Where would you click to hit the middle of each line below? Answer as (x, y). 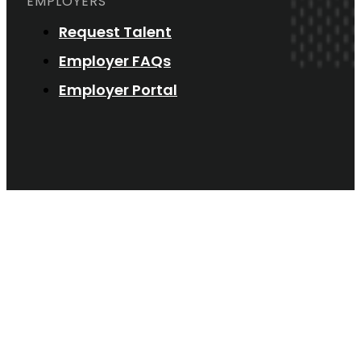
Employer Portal (118, 89)
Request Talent (115, 31)
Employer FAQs (115, 60)
